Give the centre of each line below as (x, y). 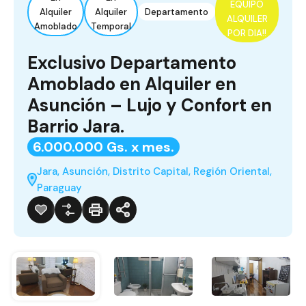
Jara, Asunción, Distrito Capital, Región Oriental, (154, 171)
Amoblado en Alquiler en (132, 84)
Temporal (111, 26)
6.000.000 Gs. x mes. (103, 147)
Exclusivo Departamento (132, 62)
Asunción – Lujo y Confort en (150, 105)
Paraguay (59, 187)
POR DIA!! (247, 33)
